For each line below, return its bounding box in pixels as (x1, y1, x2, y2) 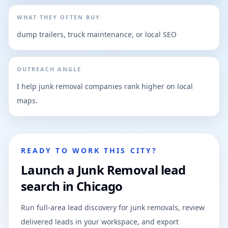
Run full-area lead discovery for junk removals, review (21, 203, 205, 212)
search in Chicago (21, 178, 123, 194)
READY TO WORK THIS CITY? (21, 146, 157, 155)
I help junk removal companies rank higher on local (17, 81, 193, 91)
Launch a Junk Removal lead (21, 161, 186, 178)
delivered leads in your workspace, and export (21, 217, 179, 226)
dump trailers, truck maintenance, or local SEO (17, 30, 177, 39)
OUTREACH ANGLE (17, 65, 81, 73)
